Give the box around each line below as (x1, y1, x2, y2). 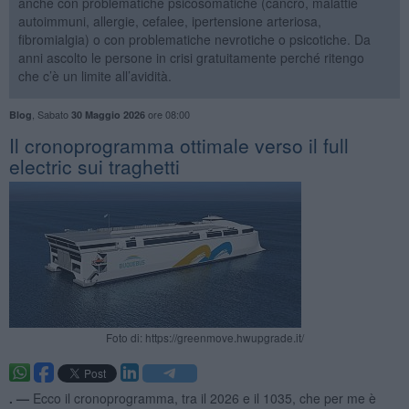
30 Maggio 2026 (70, 107, 145, 121)
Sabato (37, 106, 71, 121)
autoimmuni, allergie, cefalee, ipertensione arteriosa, (17, 11, 321, 30)
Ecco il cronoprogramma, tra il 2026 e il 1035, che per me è (32, 388, 376, 407)
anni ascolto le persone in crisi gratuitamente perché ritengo (17, 47, 364, 67)
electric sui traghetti (8, 152, 180, 180)
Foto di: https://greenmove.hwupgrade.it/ (105, 329, 304, 345)
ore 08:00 (144, 106, 190, 121)
